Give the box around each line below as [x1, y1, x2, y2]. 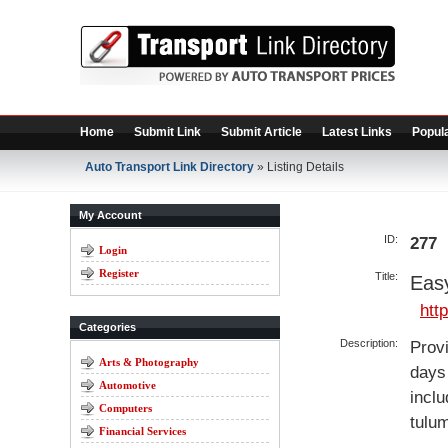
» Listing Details [254, 160, 344, 174]
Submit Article [221, 125, 302, 139]
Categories [79, 321, 136, 333]
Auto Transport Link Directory [85, 160, 254, 174]
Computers [99, 402, 152, 414]
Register [99, 267, 139, 279]
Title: [375, 270, 398, 282]
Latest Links [322, 125, 392, 139]
